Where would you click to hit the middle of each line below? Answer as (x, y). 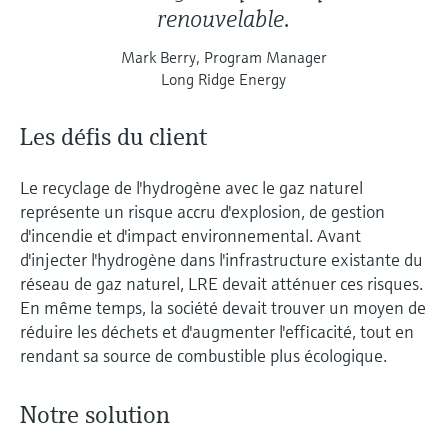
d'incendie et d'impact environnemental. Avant (190, 236)
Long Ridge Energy (224, 79)
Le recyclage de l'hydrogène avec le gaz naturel (191, 188)
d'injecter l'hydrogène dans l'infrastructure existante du (221, 260)
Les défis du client (113, 137)
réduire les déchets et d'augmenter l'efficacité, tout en (217, 332)
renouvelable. (224, 19)
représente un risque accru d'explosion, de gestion (202, 212)
